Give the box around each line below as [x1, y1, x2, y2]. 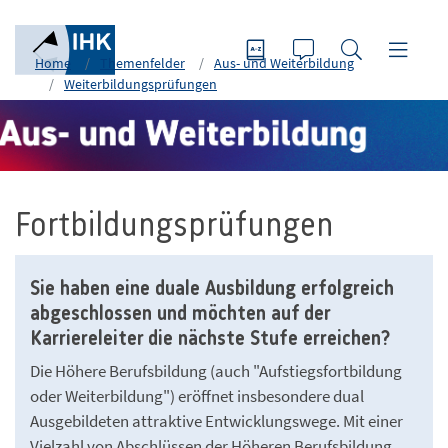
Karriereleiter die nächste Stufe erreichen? [30, 328, 390, 350]
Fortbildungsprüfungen [15, 208, 334, 244]
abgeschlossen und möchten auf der [30, 303, 330, 325]
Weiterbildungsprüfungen [64, 75, 217, 93]
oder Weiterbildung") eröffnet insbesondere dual [30, 384, 364, 407]
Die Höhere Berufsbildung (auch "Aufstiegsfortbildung [30, 359, 402, 382]
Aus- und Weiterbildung [214, 54, 354, 72]
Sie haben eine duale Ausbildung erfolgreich [30, 278, 394, 300]
